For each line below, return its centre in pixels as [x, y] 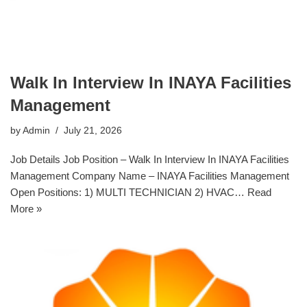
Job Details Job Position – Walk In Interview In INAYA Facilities [150, 159]
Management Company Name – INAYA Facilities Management [150, 176]
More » [26, 209]
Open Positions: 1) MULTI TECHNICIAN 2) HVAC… [129, 192]
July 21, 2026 [93, 131]
